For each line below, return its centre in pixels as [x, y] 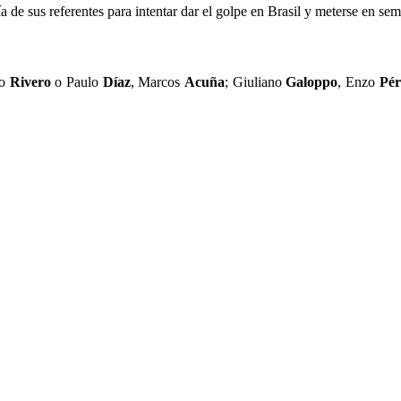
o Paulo [77, 81]
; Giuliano [256, 81]
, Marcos [158, 81]
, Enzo [358, 81]
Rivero [30, 81]
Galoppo [312, 81]
